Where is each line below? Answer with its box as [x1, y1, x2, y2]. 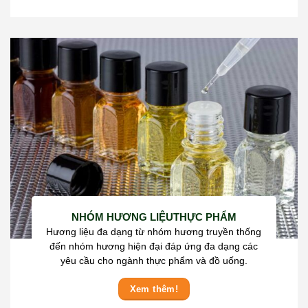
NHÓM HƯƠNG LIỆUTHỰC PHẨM [71, 211, 236, 223]
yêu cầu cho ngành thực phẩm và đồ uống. [60, 255, 247, 266]
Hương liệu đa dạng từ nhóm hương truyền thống [46, 226, 262, 237]
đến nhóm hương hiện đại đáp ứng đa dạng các [49, 241, 258, 252]
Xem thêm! [129, 284, 179, 295]
